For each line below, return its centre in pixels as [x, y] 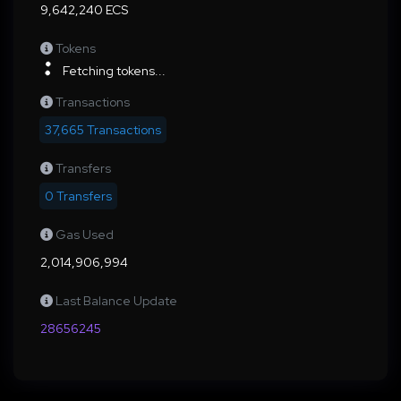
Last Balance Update [116, 300]
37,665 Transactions [103, 129]
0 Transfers [78, 196]
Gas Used [85, 234]
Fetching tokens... [113, 70]
